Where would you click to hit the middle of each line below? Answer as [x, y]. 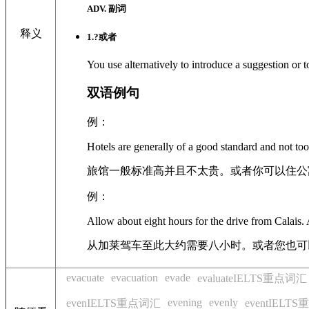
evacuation [134, 278]
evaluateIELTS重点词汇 [252, 278]
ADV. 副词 [107, 8]
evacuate [85, 278]
